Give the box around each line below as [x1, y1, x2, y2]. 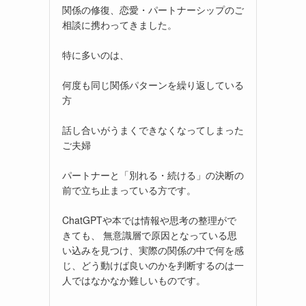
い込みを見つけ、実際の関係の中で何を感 [62, 242, 244, 257]
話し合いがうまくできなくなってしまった [62, 122, 244, 137]
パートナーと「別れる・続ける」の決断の [62, 167, 244, 182]
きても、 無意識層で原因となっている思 [62, 227, 237, 242]
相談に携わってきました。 [62, 17, 177, 31]
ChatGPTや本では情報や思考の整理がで [62, 212, 236, 227]
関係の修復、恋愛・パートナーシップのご [62, 2, 244, 16]
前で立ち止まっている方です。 [62, 182, 196, 197]
